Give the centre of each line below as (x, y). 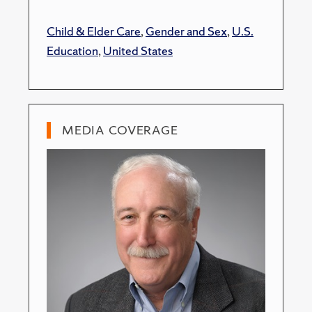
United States (138, 50)
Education (72, 50)
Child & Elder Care (94, 31)
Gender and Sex (186, 31)
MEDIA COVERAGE (120, 130)
